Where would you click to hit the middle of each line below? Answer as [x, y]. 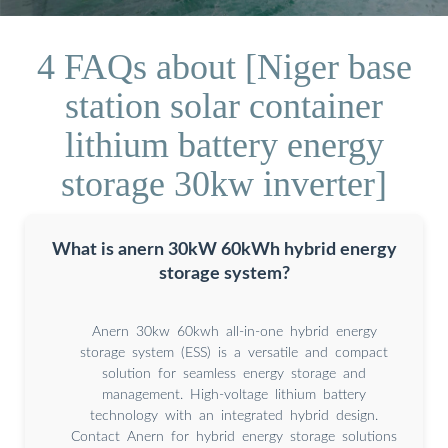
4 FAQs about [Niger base [224, 66]
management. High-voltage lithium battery [234, 394]
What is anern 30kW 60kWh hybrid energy [224, 249]
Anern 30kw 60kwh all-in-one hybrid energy [234, 331]
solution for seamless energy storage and [234, 373]
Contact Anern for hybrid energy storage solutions [234, 436]
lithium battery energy [224, 144]
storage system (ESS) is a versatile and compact [234, 352]
